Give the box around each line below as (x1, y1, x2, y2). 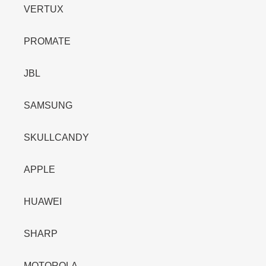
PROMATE (24, 36, 71, 46)
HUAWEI (24, 196, 62, 207)
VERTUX (24, 4, 64, 14)
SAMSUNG (24, 100, 72, 110)
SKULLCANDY (24, 132, 89, 142)
